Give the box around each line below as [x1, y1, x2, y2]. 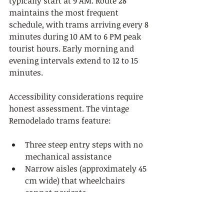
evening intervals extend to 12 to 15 [9, 55, 140, 66]
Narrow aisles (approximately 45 [25, 163, 148, 174]
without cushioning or [25, 211, 111, 222]
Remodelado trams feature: [9, 115, 111, 126]
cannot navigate [25, 187, 86, 198]
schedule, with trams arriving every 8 [9, 19, 150, 30]
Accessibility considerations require [9, 91, 145, 102]
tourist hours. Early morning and [9, 43, 136, 54]
